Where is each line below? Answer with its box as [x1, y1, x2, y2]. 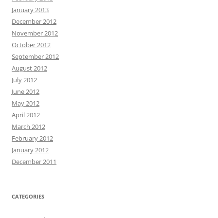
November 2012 [12, 28, 58, 37]
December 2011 [12, 157, 56, 166]
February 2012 [12, 133, 53, 143]
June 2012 [12, 87, 39, 96]
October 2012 [12, 40, 51, 49]
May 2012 [12, 98, 39, 108]
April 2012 [12, 110, 40, 119]
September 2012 [12, 52, 59, 61]
